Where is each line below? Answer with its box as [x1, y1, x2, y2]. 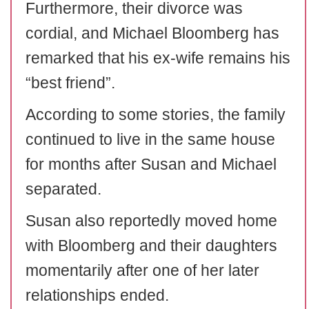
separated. [26, 180, 101, 198]
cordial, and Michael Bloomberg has [26, 24, 279, 42]
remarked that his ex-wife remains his [26, 49, 290, 67]
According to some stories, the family [26, 106, 286, 123]
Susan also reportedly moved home [26, 212, 277, 230]
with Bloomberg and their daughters [26, 237, 277, 255]
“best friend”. [26, 74, 115, 92]
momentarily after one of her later [26, 261, 259, 279]
